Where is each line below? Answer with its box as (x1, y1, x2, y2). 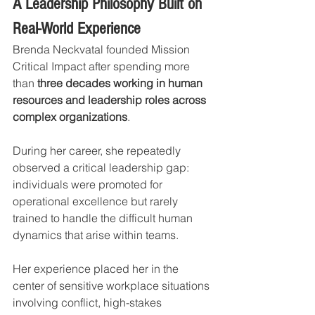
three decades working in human (37, 75, 205, 90)
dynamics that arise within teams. (13, 227, 179, 242)
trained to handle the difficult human (13, 210, 195, 225)
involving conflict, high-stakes (13, 295, 165, 309)
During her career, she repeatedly (13, 143, 184, 157)
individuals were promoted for (13, 176, 165, 191)
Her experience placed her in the (13, 261, 181, 276)
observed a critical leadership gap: (13, 160, 192, 174)
